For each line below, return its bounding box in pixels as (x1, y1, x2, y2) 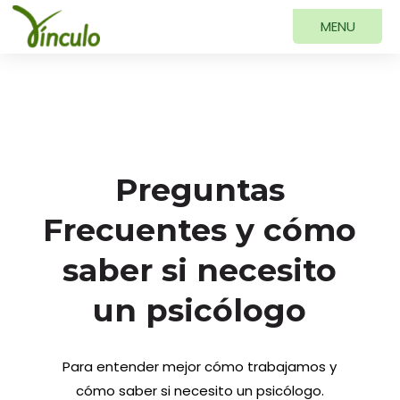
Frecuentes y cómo (43, 211, 357, 249)
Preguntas (114, 171, 285, 209)
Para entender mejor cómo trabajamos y (62, 357, 337, 376)
